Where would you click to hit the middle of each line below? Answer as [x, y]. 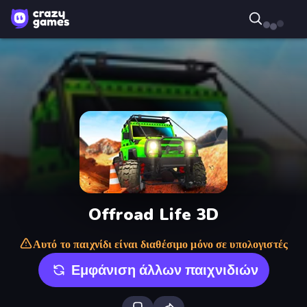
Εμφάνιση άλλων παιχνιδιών [164, 270]
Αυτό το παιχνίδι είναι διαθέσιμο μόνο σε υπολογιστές [160, 245]
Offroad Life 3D [153, 214]
